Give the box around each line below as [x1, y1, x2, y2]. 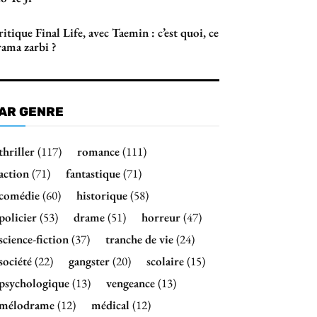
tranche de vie [105, 231, 173, 248]
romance [77, 144, 120, 160]
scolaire [146, 253, 184, 270]
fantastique [66, 166, 120, 182]
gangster [69, 253, 110, 270]
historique [76, 188, 127, 204]
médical [91, 297, 129, 313]
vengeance [106, 275, 155, 292]
